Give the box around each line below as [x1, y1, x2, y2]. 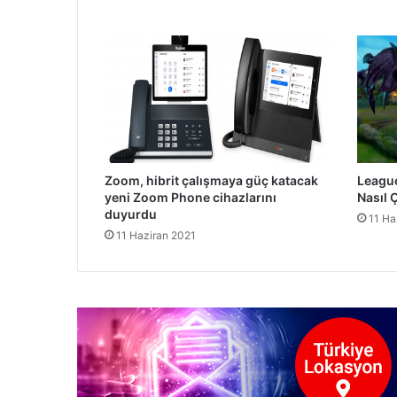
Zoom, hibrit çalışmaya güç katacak [105, 173, 318, 189]
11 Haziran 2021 [116, 229, 196, 243]
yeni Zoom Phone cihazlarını [105, 190, 276, 206]
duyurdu [105, 206, 157, 222]
